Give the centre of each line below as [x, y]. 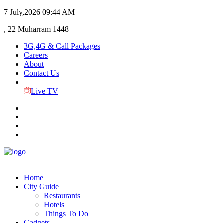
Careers [36, 55]
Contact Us [42, 73]
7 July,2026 [22, 12]
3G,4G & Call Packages [62, 46]
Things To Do [66, 213]
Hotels [54, 204]
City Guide [41, 186]
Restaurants [62, 195]
